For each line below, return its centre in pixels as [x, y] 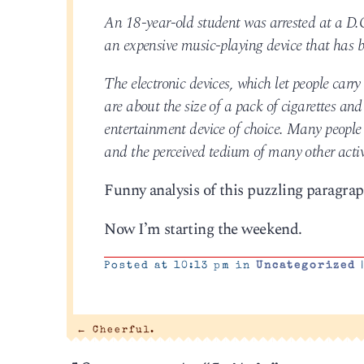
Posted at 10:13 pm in [180, 266]
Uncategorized [306, 266]
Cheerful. [121, 330]
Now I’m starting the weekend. [203, 229]
